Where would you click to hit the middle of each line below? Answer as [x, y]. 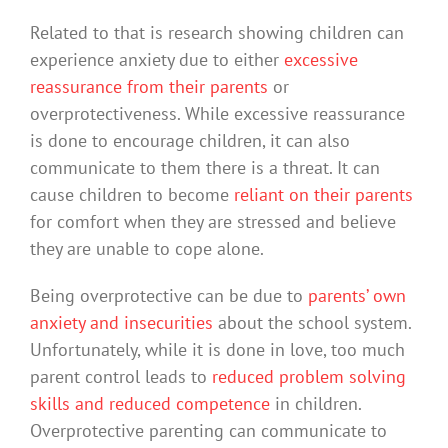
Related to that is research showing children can [217, 32]
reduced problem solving [309, 376]
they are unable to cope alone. [147, 248]
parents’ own [357, 295]
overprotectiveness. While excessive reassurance [217, 113]
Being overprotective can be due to [169, 295]
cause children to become [132, 194]
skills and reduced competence [150, 403]
